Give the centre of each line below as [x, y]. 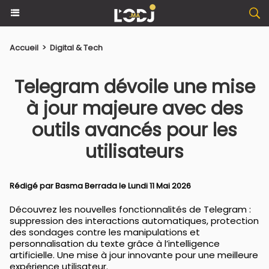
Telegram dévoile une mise [134, 87]
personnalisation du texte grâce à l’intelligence [115, 243]
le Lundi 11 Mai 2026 [154, 186]
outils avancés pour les [134, 130]
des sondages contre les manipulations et [105, 232]
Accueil [24, 48]
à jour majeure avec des [134, 109]
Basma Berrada [86, 186]
